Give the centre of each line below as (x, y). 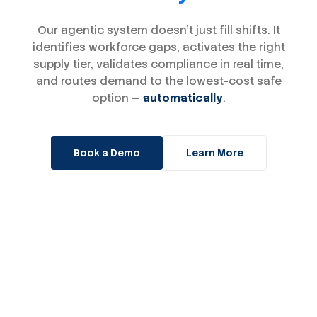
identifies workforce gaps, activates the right (158, 47)
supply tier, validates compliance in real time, (158, 64)
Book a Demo (106, 153)
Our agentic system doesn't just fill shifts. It (158, 30)
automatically (183, 98)
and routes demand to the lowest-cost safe (158, 81)
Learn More (214, 153)
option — (116, 98)
